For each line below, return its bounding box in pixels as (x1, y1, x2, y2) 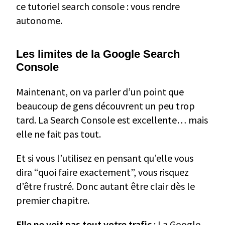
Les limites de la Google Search (16, 48, 180, 61)
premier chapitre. (16, 194, 89, 207)
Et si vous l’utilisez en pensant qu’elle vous (16, 152, 193, 165)
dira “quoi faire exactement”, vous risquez (16, 166, 189, 179)
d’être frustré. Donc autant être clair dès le (16, 180, 195, 193)
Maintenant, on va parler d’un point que (16, 85, 184, 98)
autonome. (16, 14, 62, 27)
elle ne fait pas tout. (16, 128, 101, 141)
